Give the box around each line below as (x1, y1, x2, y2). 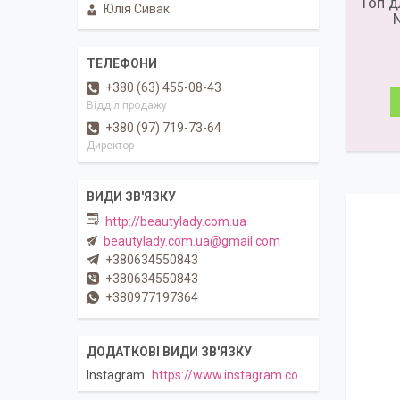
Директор (87, 139, 134, 153)
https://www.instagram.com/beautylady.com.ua (152, 367, 298, 382)
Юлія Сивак (104, 2, 170, 17)
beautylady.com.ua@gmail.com (104, 233, 280, 248)
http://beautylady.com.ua (105, 213, 246, 229)
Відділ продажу (87, 99, 167, 112)
